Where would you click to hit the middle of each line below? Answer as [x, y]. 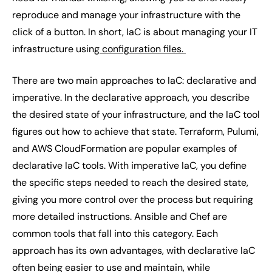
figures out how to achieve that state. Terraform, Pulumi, [135, 131]
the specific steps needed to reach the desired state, [130, 182]
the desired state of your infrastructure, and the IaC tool [136, 114]
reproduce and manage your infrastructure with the [126, 15]
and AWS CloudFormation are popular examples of [124, 148]
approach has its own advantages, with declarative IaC [134, 250]
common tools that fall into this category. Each [115, 233]
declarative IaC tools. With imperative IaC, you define [129, 165]
